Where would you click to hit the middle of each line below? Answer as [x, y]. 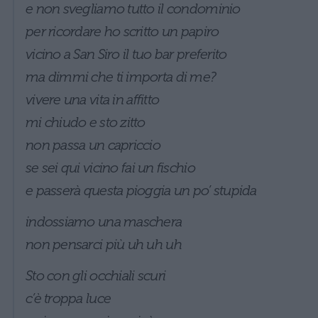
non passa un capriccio [93, 144]
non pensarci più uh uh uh [104, 244]
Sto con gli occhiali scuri [96, 275]
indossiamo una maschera [104, 221]
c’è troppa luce [68, 298]
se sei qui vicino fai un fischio [110, 167]
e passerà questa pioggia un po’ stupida [141, 190]
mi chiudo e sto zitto [86, 122]
